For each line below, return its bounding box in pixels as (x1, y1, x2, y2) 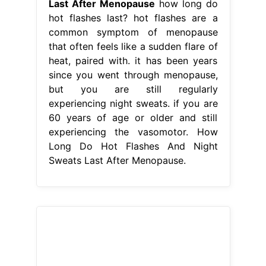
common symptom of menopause (48, 26, 218, 38)
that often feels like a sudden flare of (48, 40, 218, 52)
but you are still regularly (48, 83, 218, 95)
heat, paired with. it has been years (48, 54, 218, 66)
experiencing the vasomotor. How (48, 125, 218, 138)
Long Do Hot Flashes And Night (48, 140, 218, 152)
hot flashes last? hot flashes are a (48, 11, 218, 24)
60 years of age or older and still (48, 111, 218, 123)
